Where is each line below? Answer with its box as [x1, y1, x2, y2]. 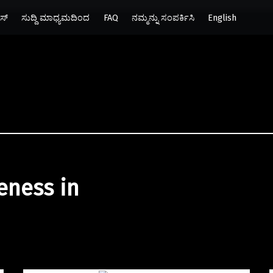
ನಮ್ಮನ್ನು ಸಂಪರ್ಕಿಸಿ [131, 12, 194, 23]
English [207, 12, 236, 23]
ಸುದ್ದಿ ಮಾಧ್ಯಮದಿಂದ [21, 12, 90, 23]
